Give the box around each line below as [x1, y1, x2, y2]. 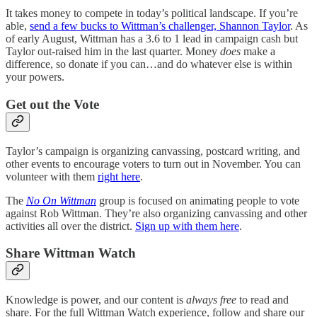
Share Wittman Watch [6, 246, 136, 261]
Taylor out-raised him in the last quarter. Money [6, 45, 220, 58]
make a [241, 45, 275, 58]
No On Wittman [26, 194, 96, 207]
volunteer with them [6, 170, 98, 183]
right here [98, 170, 140, 183]
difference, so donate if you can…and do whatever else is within [6, 58, 292, 71]
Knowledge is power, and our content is [6, 294, 186, 306]
